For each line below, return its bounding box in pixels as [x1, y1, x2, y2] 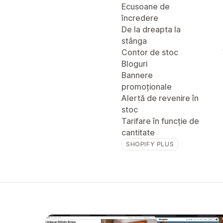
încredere [121, 13, 158, 23]
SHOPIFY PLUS [126, 140, 174, 148]
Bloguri [121, 59, 147, 69]
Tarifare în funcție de [121, 116, 199, 126]
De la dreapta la [121, 24, 181, 34]
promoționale [121, 82, 172, 92]
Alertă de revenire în [121, 93, 199, 103]
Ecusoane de [121, 1, 170, 11]
